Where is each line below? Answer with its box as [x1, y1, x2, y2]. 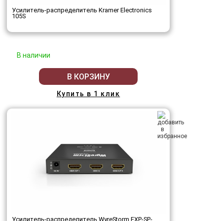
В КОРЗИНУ [67, 72, 110, 81]
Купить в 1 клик [56, 90, 120, 98]
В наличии [17, 51, 50, 60]
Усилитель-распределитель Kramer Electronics [12, 6, 152, 14]
